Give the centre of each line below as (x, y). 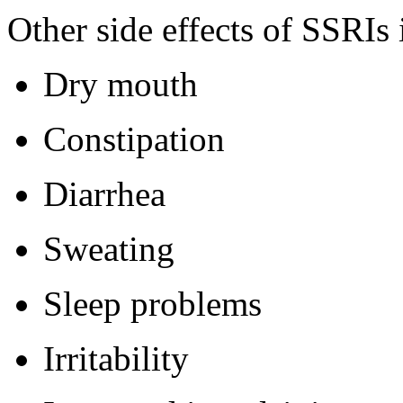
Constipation (134, 139)
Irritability (116, 359)
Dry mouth (121, 85)
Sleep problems (152, 304)
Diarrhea (104, 194)
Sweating (109, 249)
